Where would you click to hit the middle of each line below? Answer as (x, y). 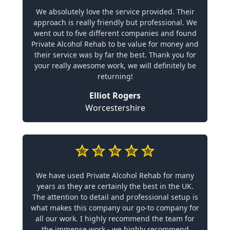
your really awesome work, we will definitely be (115, 65)
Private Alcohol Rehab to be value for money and (115, 44)
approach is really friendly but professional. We (115, 22)
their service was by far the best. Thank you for (115, 55)
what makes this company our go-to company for (115, 208)
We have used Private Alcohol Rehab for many (115, 175)
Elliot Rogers (115, 95)
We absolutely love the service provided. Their (115, 12)
